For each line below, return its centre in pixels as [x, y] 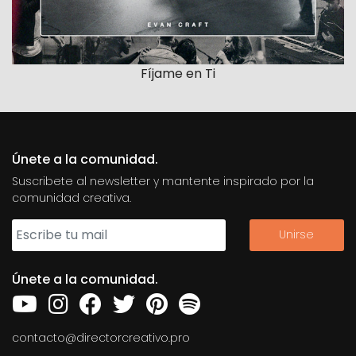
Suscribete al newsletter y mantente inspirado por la [163, 181]
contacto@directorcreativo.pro [101, 337]
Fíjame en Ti [178, 73]
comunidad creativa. [72, 197]
